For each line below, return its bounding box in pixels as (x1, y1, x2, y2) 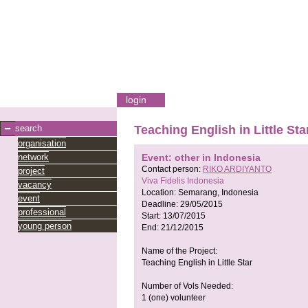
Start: (142, 211, 163, 221)
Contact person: (142, 164, 203, 175)
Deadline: (142, 199, 180, 210)
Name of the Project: (142, 246, 217, 256)
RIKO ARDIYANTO (203, 164, 272, 175)
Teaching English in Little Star (142, 258, 252, 268)
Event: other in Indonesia (142, 152, 261, 164)
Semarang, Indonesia (178, 188, 258, 198)
